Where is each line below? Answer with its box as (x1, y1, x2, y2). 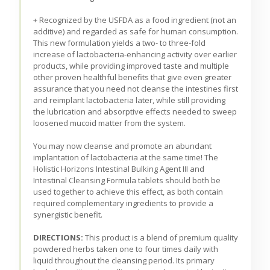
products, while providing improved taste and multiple (33, 60, 230, 72)
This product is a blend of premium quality (85, 232, 239, 243)
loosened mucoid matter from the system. (33, 118, 186, 129)
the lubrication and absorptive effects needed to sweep (33, 106, 237, 118)
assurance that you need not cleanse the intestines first (33, 83, 239, 95)
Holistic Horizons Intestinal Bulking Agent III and (33, 163, 205, 175)
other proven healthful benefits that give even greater (33, 72, 232, 83)
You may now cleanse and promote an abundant (33, 140, 212, 152)
